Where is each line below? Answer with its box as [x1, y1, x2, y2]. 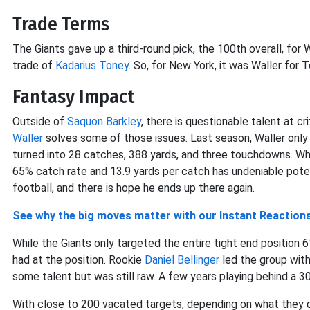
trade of [12, 59, 55, 72]
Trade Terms [12, 12, 109, 35]
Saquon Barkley [67, 115, 141, 128]
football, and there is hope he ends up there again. [12, 181, 255, 194]
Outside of [12, 115, 67, 128]
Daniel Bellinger [145, 253, 219, 266]
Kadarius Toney [55, 59, 129, 72]
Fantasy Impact [12, 85, 135, 108]
